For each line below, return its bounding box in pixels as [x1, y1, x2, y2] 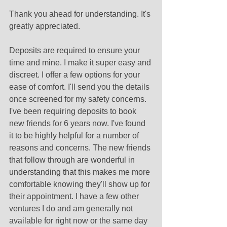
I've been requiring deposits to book [9, 107, 138, 116]
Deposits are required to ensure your [9, 46, 142, 55]
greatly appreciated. [9, 22, 80, 31]
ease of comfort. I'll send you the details [9, 83, 152, 92]
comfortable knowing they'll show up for [9, 180, 152, 189]
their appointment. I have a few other [9, 192, 141, 201]
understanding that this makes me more [9, 168, 152, 177]
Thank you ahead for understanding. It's [9, 10, 153, 19]
